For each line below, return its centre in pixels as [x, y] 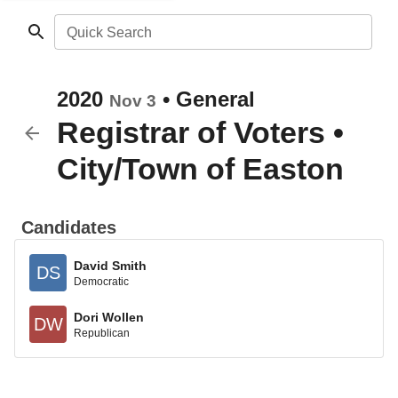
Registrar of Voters [191, 132]
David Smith [110, 265]
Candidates [69, 227]
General [215, 99]
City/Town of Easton [200, 169]
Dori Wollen [109, 317]
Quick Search [109, 32]
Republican [102, 333]
